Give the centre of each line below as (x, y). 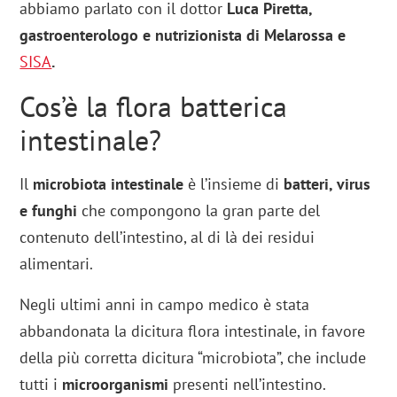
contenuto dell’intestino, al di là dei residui (167, 237)
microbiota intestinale (106, 184)
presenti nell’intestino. (248, 385)
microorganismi (116, 385)
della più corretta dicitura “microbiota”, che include (193, 358)
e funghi (49, 211)
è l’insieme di (234, 184)
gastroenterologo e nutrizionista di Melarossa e (183, 35)
